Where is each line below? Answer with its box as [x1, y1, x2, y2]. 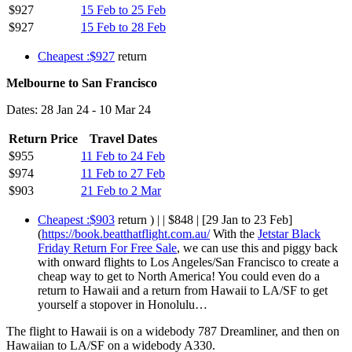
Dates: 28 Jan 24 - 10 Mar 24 [6, 102, 151, 116]
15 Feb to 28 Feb [81, 20, 166, 34]
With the [210, 226, 258, 240]
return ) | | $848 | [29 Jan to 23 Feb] [115, 212, 292, 226]
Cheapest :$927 [38, 49, 115, 63]
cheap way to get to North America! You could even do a [38, 269, 320, 283]
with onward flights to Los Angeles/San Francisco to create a [38, 255, 339, 269]
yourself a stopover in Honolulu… [38, 297, 207, 311]
